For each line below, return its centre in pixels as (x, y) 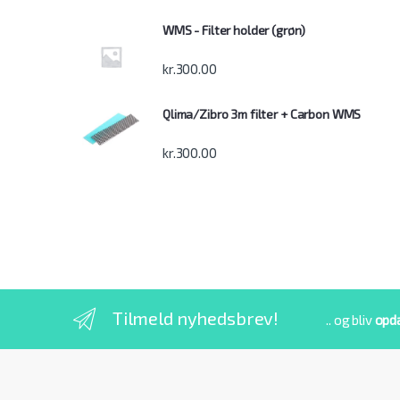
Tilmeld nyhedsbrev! (196, 317)
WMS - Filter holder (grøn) (234, 30)
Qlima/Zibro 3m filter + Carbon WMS (262, 113)
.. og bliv (350, 319)
